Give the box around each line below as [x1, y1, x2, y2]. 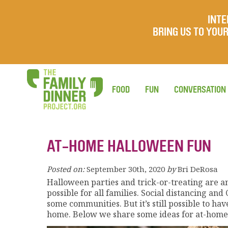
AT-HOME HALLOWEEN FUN [47, 137, 211, 156]
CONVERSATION [174, 84, 226, 95]
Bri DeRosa [178, 164, 218, 174]
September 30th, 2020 [87, 164, 165, 174]
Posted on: [47, 164, 84, 174]
